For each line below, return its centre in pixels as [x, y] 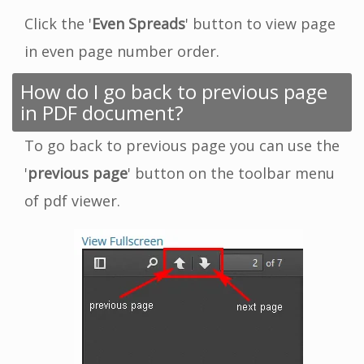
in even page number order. [122, 51]
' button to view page [260, 23]
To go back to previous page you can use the [182, 145]
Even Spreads [139, 23]
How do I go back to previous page [174, 91]
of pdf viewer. [72, 200]
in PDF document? [102, 112]
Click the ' [58, 23]
